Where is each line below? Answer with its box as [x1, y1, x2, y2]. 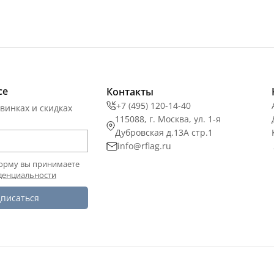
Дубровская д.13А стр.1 [115, 127, 213, 139]
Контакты [106, 85, 154, 99]
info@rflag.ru [117, 140, 171, 152]
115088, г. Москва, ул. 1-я [115, 113, 221, 125]
